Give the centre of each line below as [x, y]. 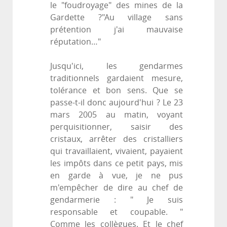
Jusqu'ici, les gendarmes [117, 66]
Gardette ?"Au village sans [117, 18]
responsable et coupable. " [117, 212]
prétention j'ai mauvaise [117, 30]
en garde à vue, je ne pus [117, 176]
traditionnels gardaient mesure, [117, 79]
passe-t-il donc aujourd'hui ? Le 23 [117, 103]
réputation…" [75, 42]
